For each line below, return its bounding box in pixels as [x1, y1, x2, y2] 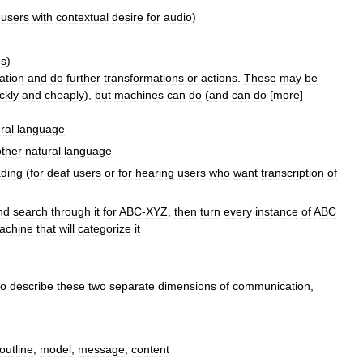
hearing [135, 166, 174, 180]
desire [112, 11, 143, 24]
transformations [104, 71, 184, 85]
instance [255, 205, 298, 219]
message [78, 343, 125, 357]
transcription [261, 166, 324, 180]
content [131, 343, 169, 357]
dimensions [158, 280, 216, 293]
